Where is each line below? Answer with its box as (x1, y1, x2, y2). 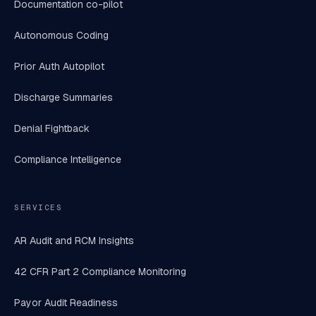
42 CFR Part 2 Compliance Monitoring (14, 265, 186, 278)
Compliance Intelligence (14, 153, 121, 166)
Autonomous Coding (14, 29, 109, 42)
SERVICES (14, 202, 63, 212)
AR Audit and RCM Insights (14, 234, 134, 247)
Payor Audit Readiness (14, 296, 118, 309)
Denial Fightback (14, 122, 90, 135)
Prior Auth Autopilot (14, 60, 104, 73)
